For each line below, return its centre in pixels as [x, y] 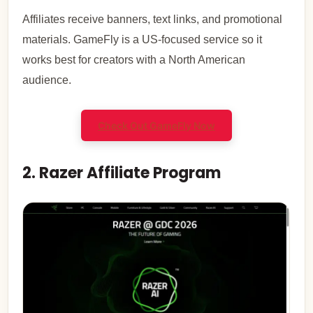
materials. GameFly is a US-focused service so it [143, 40]
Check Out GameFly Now [156, 126]
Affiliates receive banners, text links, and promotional [153, 20]
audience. [47, 80]
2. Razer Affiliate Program [122, 173]
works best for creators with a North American [134, 60]
